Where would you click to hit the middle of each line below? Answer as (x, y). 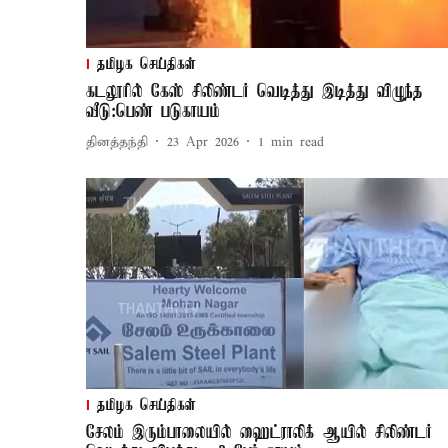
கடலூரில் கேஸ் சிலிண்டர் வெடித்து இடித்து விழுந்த (254, 92)
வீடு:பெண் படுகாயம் (153, 112)
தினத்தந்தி (117, 142)
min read (297, 142)
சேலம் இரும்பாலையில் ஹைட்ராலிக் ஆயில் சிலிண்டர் (259, 433)
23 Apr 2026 (203, 142)
